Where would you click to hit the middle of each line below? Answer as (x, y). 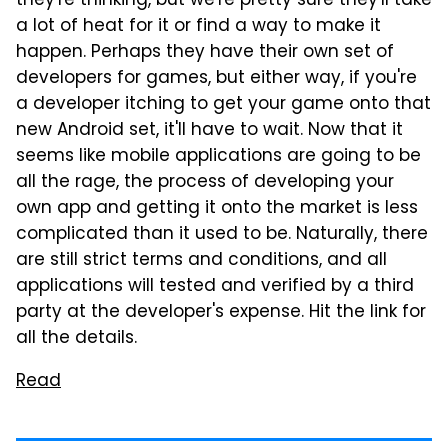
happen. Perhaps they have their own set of (205, 53)
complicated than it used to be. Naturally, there (222, 235)
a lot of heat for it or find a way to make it (198, 27)
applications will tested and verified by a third (215, 287)
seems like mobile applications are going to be (218, 157)
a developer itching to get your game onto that (223, 105)
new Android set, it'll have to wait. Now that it (209, 131)
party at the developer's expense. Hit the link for (221, 313)
